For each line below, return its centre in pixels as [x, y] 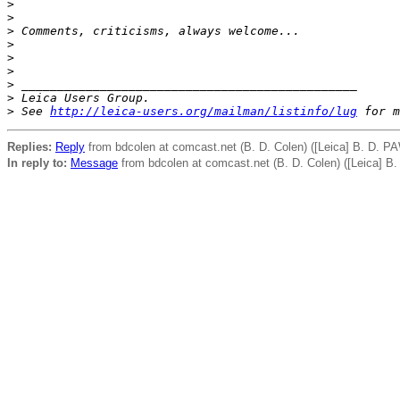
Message [94, 163]
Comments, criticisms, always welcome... [157, 31]
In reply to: [37, 163]
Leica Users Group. [82, 98]
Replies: [29, 147]
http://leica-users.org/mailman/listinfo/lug [204, 111]
